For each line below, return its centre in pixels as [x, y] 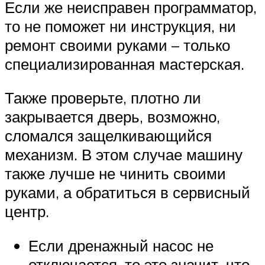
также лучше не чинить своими [115, 174]
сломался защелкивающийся [108, 136]
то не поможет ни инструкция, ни [120, 26]
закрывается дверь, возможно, [112, 117]
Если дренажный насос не [121, 245]
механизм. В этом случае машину [124, 155]
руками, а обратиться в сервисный [127, 193]
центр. [27, 211]
